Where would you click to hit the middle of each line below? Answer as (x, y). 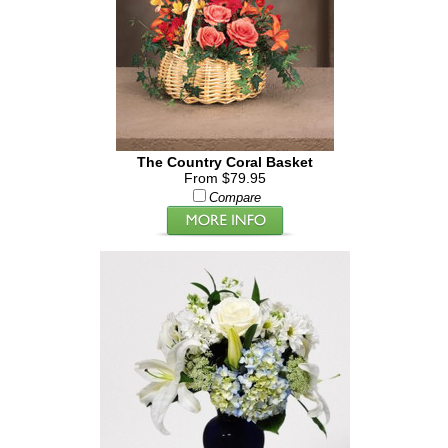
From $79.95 (224, 178)
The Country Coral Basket (224, 162)
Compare (234, 198)
